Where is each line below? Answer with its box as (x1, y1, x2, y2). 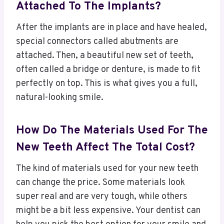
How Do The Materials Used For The (16, 123, 208, 138)
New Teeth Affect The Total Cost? (16, 140, 195, 155)
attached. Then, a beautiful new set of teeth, (16, 50, 193, 62)
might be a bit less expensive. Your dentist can (16, 205, 200, 217)
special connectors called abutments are (16, 36, 178, 48)
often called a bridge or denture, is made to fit (16, 64, 200, 76)
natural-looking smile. (16, 92, 103, 104)
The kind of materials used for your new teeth (16, 163, 198, 175)
